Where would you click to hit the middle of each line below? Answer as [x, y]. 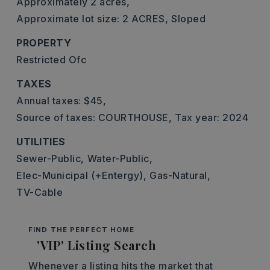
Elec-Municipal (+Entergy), [81, 175]
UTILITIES [41, 142]
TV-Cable [39, 192]
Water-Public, [120, 159]
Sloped [188, 19]
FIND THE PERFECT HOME [82, 230]
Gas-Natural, [180, 175]
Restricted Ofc [51, 60]
